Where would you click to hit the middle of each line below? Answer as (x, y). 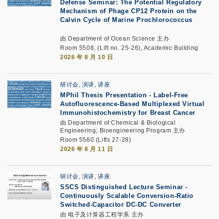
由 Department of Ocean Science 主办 (115, 39)
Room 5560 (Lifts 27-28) (96, 140)
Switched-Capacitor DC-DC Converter (121, 205)
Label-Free (171, 95)
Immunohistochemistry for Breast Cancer (128, 113)
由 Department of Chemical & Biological (118, 123)
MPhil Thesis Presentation (104, 95)
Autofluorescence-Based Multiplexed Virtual (132, 104)
